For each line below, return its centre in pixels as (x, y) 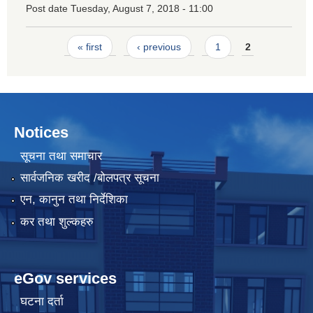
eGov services (65, 278)
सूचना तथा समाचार (61, 156)
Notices (41, 133)
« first (90, 46)
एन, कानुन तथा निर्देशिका (74, 200)
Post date (47, 9)
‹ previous (159, 46)
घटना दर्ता (42, 302)
